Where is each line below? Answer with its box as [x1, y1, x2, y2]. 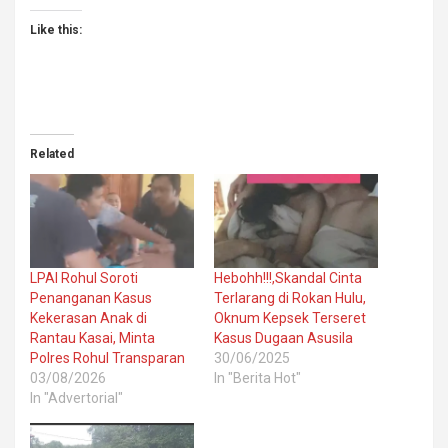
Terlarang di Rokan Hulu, [214, 289, 366, 306]
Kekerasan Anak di [30, 309, 147, 326]
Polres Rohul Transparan [30, 349, 185, 366]
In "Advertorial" [30, 389, 123, 406]
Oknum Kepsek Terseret [214, 309, 366, 326]
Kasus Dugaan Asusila [214, 329, 353, 346]
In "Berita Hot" [214, 369, 301, 386]
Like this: [30, 23, 82, 38]
